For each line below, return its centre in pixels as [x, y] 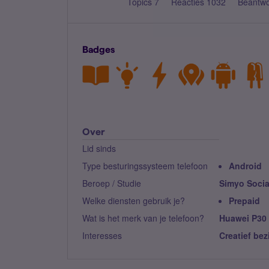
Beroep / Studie [112, 183]
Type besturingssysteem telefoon [145, 166]
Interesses [102, 235]
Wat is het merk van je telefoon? [143, 218]
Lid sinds [99, 148]
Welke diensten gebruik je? [134, 201]
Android [245, 166]
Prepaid [244, 201]
